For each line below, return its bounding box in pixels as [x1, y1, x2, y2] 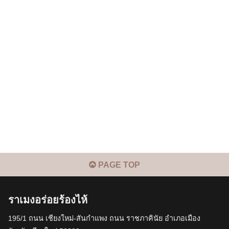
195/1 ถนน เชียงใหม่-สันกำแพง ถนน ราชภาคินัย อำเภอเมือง [8, 214, 200, 222]
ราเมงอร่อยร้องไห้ [8, 194, 87, 205]
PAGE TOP [96, 160, 140, 169]
